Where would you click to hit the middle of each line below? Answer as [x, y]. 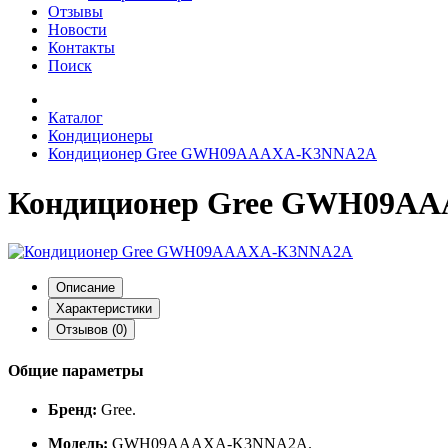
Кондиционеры [100, 136]
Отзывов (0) [91, 330]
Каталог [75, 118]
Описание [85, 288]
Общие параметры [76, 370]
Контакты [81, 48]
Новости [77, 30]
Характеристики [104, 309]
